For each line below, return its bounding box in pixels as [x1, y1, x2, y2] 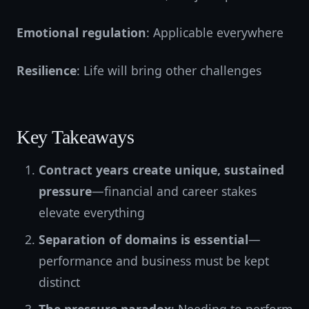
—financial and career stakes [92, 183, 257, 199]
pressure [39, 183, 92, 199]
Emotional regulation [17, 24, 146, 41]
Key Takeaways [17, 126, 134, 148]
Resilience [17, 62, 77, 79]
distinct [39, 274, 80, 290]
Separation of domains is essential [39, 231, 248, 248]
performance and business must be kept [39, 252, 269, 269]
